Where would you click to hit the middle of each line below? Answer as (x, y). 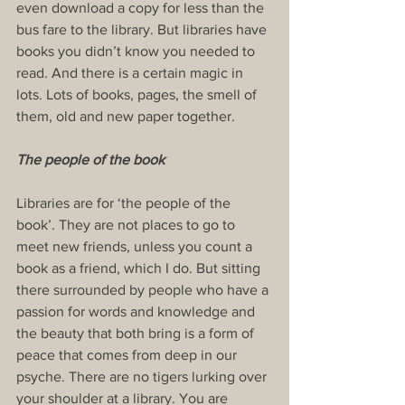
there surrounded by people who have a (144, 290)
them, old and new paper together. (126, 117)
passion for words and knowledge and (137, 312)
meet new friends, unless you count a (136, 247)
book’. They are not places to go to (127, 225)
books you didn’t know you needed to (137, 52)
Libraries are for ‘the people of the (125, 203)
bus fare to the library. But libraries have (143, 30)
